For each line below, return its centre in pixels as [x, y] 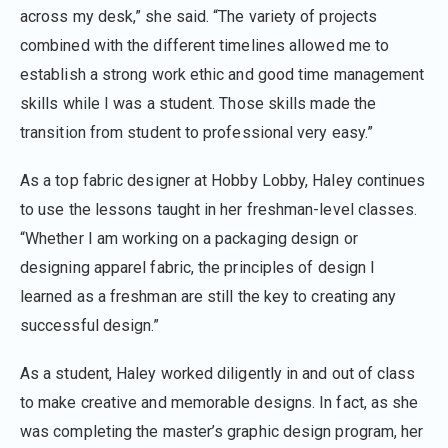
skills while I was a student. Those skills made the [198, 103]
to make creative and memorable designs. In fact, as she [219, 403]
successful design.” [90, 325]
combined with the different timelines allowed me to [205, 45]
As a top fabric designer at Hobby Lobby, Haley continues [223, 180]
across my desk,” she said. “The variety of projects [199, 16]
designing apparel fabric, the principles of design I [198, 267]
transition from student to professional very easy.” [197, 132]
